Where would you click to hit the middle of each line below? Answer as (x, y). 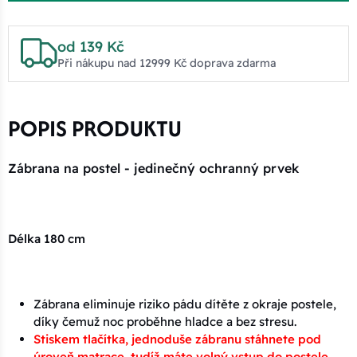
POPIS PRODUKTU (95, 128)
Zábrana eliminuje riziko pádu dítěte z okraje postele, (185, 304)
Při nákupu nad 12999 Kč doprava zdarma (166, 63)
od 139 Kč (90, 46)
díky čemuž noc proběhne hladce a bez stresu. (165, 321)
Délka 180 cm (47, 238)
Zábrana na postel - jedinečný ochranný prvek (155, 168)
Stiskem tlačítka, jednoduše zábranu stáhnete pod (177, 339)
